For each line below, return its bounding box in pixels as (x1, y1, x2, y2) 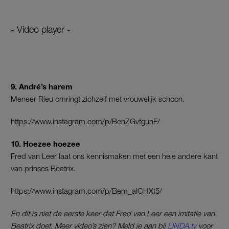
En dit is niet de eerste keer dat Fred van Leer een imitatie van (11, 209, 215, 218)
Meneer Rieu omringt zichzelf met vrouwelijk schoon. (11, 94, 185, 104)
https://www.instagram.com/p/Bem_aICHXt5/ (11, 186, 162, 196)
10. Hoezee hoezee (11, 139, 82, 149)
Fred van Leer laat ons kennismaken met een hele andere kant (11, 151, 218, 161)
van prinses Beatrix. (11, 164, 76, 173)
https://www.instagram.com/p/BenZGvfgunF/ (11, 117, 160, 126)
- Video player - (11, 24, 71, 35)
